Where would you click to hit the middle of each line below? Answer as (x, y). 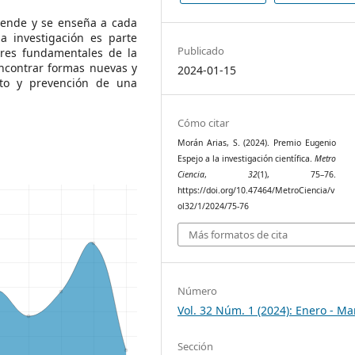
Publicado (201, 51)
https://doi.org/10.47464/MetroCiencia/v (256, 191)
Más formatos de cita (239, 234)
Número (198, 290)
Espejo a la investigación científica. (246, 159)
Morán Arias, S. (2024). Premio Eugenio (257, 143)
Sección (196, 346)
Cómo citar (204, 123)
